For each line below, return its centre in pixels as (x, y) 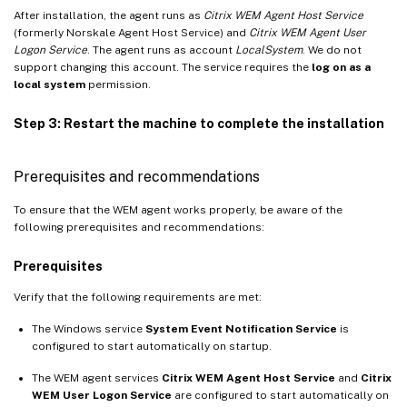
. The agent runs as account (161, 50)
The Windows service (89, 328)
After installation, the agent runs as (109, 15)
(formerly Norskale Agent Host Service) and (131, 32)
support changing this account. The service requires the (163, 67)
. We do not (332, 50)
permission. (118, 84)
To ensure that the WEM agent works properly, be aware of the (178, 209)
